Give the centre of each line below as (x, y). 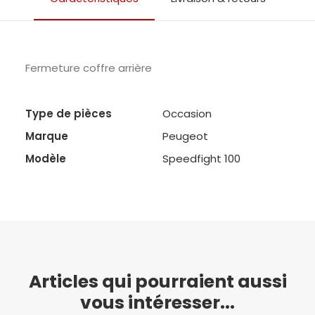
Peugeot (185, 136)
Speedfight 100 (201, 159)
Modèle (46, 159)
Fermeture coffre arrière (89, 68)
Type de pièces (69, 114)
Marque (47, 136)
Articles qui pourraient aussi (157, 282)
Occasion (187, 114)
